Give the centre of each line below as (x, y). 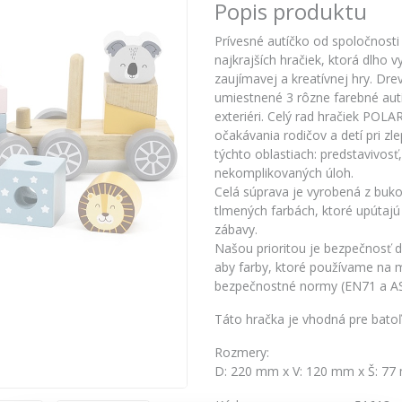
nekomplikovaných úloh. (284, 173)
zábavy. (236, 230)
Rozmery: (242, 353)
